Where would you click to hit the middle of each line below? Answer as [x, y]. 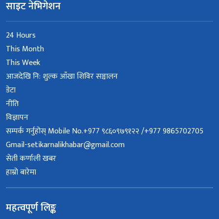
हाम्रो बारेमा [21, 173]
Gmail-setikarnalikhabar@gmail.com [65, 145]
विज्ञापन [17, 118]
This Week [23, 63]
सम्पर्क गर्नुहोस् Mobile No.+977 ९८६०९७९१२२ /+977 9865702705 [105, 131]
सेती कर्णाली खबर [31, 159]
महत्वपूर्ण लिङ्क [31, 208]
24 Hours [21, 36]
